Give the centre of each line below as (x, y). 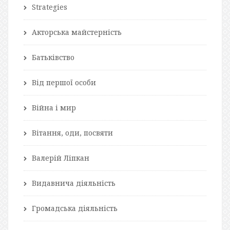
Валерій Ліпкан (61, 158)
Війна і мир (54, 108)
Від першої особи (64, 83)
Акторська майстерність (77, 32)
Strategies (50, 7)
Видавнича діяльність (74, 183)
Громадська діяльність (75, 208)
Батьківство (53, 57)
